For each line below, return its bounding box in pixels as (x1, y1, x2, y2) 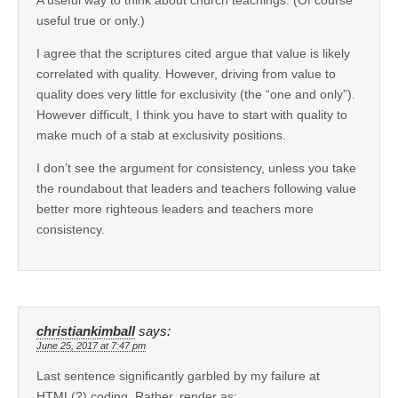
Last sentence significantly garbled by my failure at (36, 368, 320, 383)
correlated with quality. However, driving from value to (36, 66, 336, 81)
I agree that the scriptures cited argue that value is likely (36, 45, 350, 60)
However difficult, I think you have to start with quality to (36, 107, 347, 122)
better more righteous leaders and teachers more (36, 201, 314, 216)
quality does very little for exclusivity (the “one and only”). (36, 86, 355, 101)
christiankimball (36, 323, 135, 338)
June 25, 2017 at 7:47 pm (36, 339, 146, 351)
